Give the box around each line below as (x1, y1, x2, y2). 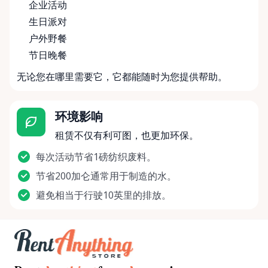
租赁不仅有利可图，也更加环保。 (55, 129, 199, 142)
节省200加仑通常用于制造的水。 (36, 169, 176, 183)
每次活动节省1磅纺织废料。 (36, 150, 156, 164)
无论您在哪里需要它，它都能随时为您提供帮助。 (17, 70, 227, 84)
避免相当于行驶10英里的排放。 (36, 188, 171, 202)
